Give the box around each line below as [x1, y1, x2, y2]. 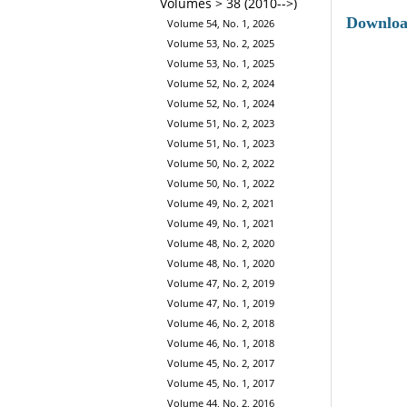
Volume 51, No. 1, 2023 [167, 136, 274, 151]
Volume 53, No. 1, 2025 [167, 56, 274, 71]
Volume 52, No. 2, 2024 [167, 76, 274, 91]
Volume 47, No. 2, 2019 [167, 276, 274, 291]
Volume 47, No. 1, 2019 [167, 296, 274, 311]
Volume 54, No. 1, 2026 [167, 16, 274, 31]
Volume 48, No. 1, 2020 [167, 256, 274, 271]
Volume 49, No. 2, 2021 [167, 196, 274, 211]
